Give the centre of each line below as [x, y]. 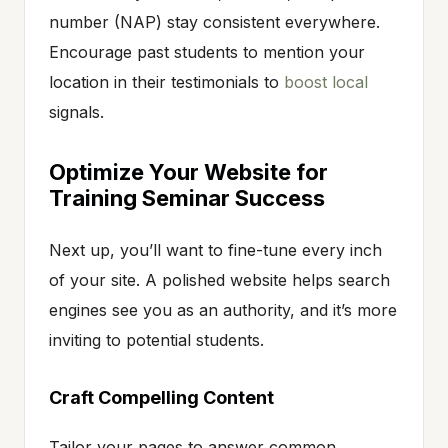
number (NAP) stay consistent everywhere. [214, 21]
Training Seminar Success [187, 197]
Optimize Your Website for [188, 171]
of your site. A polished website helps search [219, 279]
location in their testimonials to [166, 81]
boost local [326, 81]
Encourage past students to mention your [207, 51]
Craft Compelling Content [161, 397]
